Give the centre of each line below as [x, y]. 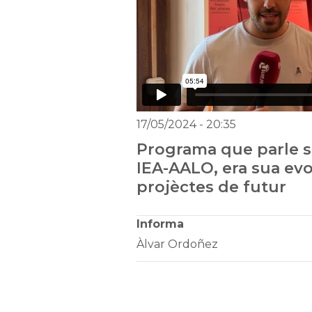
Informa [160, 224]
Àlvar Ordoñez [177, 244]
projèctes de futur [211, 187]
